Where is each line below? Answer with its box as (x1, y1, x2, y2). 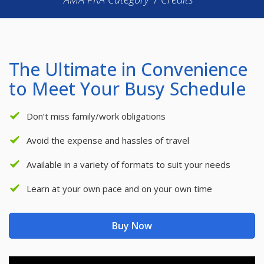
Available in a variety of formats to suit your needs (27, 159, 230, 171)
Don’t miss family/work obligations (27, 110, 166, 123)
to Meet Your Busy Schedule (9, 77, 246, 101)
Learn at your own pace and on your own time (27, 183, 212, 195)
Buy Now (112, 219, 152, 233)
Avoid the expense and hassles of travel (27, 134, 189, 147)
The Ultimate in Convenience (9, 57, 247, 82)
